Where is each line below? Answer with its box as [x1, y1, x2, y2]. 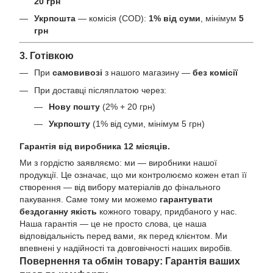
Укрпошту [49, 119, 90, 129]
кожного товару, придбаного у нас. [97, 207, 237, 217]
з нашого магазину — [102, 68, 193, 78]
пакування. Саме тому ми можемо [19, 194, 160, 205]
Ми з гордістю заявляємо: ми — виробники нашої [19, 158, 217, 168]
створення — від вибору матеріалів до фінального [19, 182, 221, 193]
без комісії [193, 68, 238, 78]
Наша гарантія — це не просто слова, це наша [19, 219, 207, 229]
